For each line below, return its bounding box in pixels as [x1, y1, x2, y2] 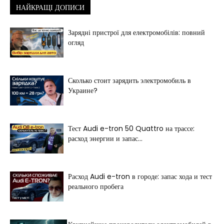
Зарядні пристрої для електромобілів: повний [68, 27, 205, 38]
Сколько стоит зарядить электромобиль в [68, 75, 191, 86]
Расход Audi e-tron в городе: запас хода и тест [68, 171, 212, 182]
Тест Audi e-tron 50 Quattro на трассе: [68, 123, 194, 134]
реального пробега [68, 181, 123, 192]
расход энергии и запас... [68, 133, 142, 144]
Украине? [68, 85, 97, 96]
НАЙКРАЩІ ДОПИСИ [16, 2, 84, 13]
